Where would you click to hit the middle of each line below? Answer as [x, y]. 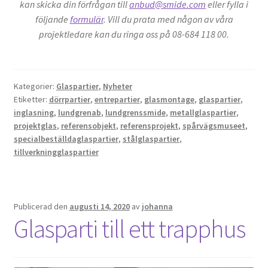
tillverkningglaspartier [56, 152]
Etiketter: [31, 99]
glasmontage [169, 99]
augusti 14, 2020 [99, 207]
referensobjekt [88, 125]
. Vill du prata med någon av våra [168, 19]
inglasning [33, 112]
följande [52, 19]
